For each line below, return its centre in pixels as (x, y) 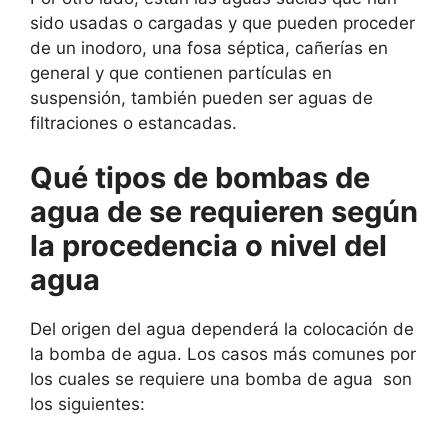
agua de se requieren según (224, 211)
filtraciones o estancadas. (133, 122)
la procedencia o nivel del (208, 245)
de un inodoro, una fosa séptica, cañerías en (209, 47)
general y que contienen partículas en (181, 72)
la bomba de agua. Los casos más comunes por (223, 354)
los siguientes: (87, 404)
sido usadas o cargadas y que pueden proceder (222, 22)
